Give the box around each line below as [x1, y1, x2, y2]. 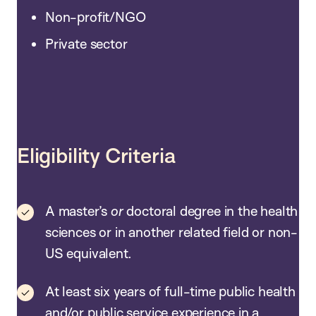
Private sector [45, 35, 135, 52]
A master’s [45, 202, 111, 220]
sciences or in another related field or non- [45, 224, 298, 241]
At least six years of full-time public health [45, 283, 296, 300]
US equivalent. [45, 245, 132, 262]
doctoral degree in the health [123, 202, 298, 220]
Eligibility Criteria [17, 142, 176, 169]
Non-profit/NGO [45, 8, 150, 25]
